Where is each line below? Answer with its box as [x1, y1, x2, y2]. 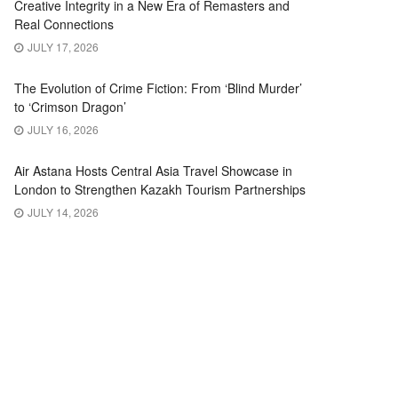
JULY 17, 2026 [25, 39, 99, 54]
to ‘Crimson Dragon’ [14, 98, 126, 115]
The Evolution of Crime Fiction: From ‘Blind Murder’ [14, 79, 302, 97]
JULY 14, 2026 [25, 204, 99, 219]
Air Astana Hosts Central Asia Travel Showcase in [14, 162, 292, 179]
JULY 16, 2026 [25, 122, 99, 137]
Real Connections [14, 15, 114, 33]
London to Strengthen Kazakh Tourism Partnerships [14, 180, 306, 198]
